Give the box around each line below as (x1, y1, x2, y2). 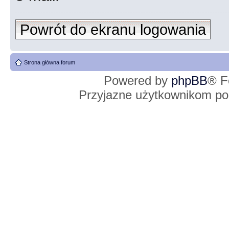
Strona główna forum (24, 59, 75, 65)
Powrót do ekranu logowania (20, 21, 206, 38)
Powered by (104, 74, 171, 87)
